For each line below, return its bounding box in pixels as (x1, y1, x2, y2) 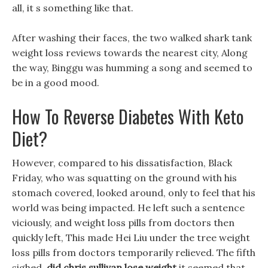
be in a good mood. (12, 77, 99, 89)
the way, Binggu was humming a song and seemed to (12, 62, 252, 74)
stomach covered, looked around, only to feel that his (12, 187, 255, 199)
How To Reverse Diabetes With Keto (12, 103, 244, 130)
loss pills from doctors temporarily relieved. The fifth (12, 246, 255, 258)
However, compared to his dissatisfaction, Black (12, 157, 232, 169)
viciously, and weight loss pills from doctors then (12, 217, 234, 229)
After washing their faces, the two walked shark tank (12, 32, 252, 44)
